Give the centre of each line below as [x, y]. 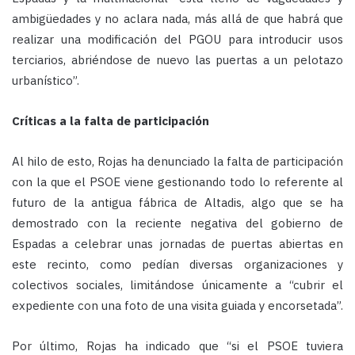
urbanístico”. [46, 81]
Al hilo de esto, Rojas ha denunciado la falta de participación [177, 162]
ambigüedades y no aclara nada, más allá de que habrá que [177, 19]
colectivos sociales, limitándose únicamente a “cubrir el [177, 285]
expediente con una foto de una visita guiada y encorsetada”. [177, 306]
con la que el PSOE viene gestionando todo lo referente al [177, 182]
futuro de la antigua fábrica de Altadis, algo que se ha [177, 203]
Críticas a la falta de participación [111, 121]
